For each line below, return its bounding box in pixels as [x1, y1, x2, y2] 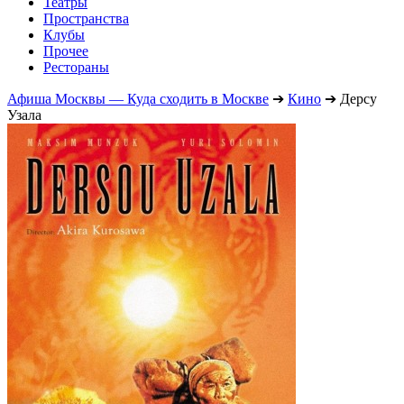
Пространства [43, 10, 129, 26]
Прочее [43, 42, 88, 59]
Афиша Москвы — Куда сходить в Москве [7, 90, 269, 106]
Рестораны [43, 59, 109, 75]
